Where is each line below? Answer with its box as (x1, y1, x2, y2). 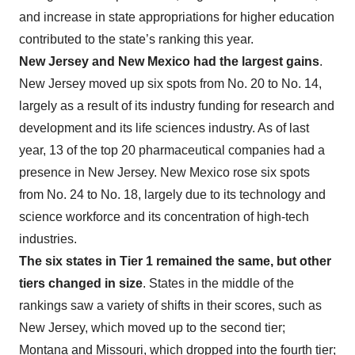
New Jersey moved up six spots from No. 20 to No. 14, (19, 77, 322, 90)
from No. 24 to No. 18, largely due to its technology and (19, 188, 326, 201)
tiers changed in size (19, 277, 143, 290)
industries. (19, 232, 77, 246)
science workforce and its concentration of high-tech (19, 210, 309, 223)
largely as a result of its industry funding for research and (19, 99, 334, 113)
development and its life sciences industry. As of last (19, 121, 309, 135)
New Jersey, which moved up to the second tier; (19, 321, 285, 334)
